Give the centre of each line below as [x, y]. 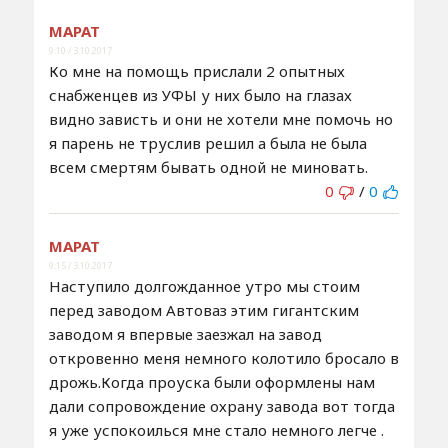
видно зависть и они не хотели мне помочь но [220, 118]
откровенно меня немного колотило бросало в [223, 357]
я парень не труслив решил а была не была [207, 142]
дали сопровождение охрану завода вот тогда [221, 405]
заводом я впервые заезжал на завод [185, 333]
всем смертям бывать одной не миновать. [208, 166]
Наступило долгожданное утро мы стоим [204, 285]
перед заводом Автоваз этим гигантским [203, 309]
